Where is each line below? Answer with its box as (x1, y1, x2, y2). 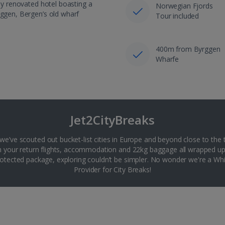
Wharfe (155, 54, 179, 64)
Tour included (155, 11, 199, 21)
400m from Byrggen (155, 44, 220, 54)
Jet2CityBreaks (70, 111, 155, 128)
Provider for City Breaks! (74, 164, 151, 174)
